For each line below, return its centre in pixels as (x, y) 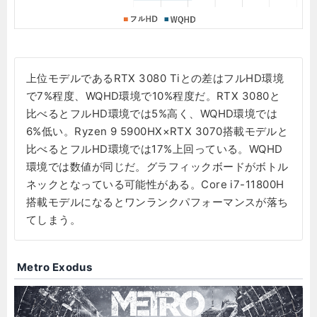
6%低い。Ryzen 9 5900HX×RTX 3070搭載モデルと (157, 132)
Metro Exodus (55, 267)
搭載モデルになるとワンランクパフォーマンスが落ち (157, 202)
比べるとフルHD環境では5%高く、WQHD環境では (152, 114)
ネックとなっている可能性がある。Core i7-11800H (155, 185)
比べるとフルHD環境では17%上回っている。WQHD (155, 149)
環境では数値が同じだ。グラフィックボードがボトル (157, 167)
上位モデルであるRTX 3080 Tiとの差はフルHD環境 (155, 79)
